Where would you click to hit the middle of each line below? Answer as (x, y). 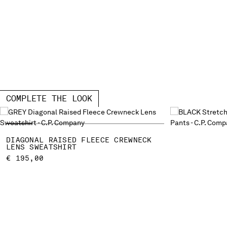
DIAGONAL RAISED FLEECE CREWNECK (79, 140)
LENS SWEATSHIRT (42, 147)
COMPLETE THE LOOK (49, 98)
